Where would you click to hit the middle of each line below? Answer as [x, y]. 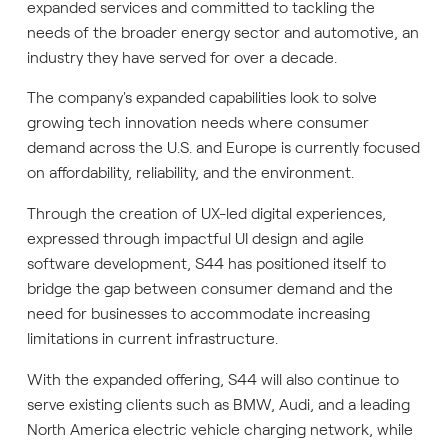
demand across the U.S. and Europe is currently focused [223, 148]
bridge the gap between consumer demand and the [209, 289]
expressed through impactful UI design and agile [195, 239]
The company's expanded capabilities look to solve [201, 98]
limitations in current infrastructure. [154, 339]
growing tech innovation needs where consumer [197, 123]
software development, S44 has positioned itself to [206, 264]
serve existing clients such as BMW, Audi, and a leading [218, 404]
